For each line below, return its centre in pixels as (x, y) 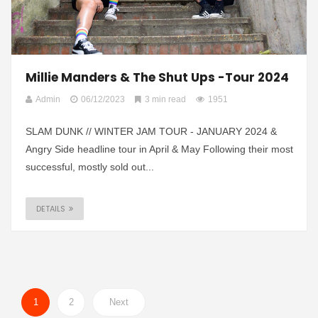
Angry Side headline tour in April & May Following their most (159, 149)
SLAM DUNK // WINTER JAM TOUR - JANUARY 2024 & (151, 131)
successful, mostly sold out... (90, 166)
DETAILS (51, 208)
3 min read (165, 99)
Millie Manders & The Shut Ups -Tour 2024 (157, 77)
